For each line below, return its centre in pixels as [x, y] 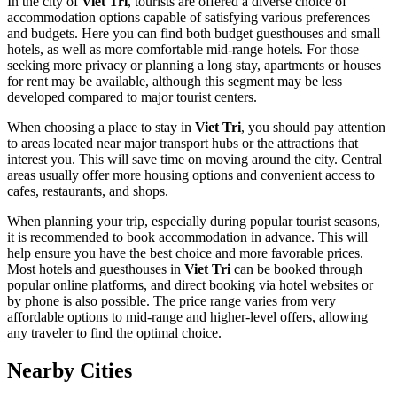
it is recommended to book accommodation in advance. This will [187, 237]
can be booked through [296, 269]
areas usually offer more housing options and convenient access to [191, 175]
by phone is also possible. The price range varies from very [171, 300]
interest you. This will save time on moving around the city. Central [195, 159]
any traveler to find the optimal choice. [114, 332]
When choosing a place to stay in [101, 127]
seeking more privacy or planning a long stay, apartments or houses [194, 65]
